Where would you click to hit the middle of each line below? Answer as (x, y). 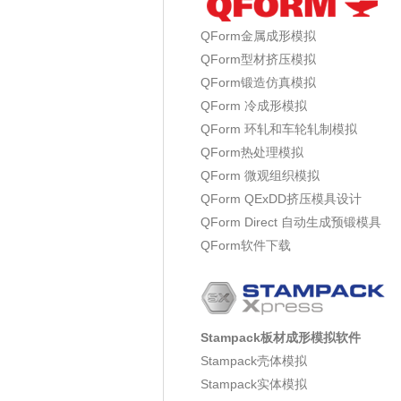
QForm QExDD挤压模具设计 (281, 199)
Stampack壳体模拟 (254, 361)
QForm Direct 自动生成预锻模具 (291, 222)
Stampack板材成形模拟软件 (281, 337)
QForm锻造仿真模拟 (258, 82)
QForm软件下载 (246, 245)
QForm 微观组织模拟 (260, 175)
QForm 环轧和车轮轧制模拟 (279, 129)
